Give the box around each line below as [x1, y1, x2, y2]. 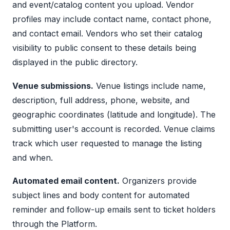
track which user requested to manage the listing [12, 138, 202, 148]
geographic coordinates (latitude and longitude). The [12, 109, 216, 120]
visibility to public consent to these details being [12, 42, 196, 53]
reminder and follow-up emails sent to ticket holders [12, 204, 216, 215]
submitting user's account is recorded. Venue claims [12, 123, 215, 134]
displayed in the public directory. [12, 56, 138, 67]
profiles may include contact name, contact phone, [12, 13, 212, 24]
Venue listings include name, [93, 80, 206, 91]
